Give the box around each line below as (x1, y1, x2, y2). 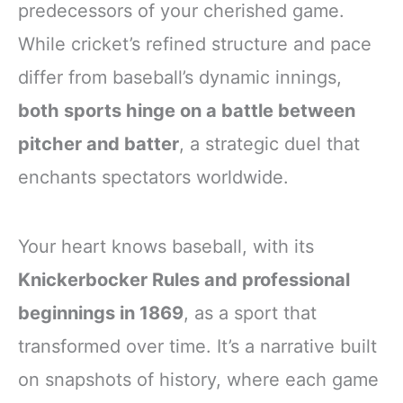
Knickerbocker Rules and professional (18, 269, 350, 291)
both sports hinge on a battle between (18, 100, 355, 122)
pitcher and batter (18, 133, 179, 156)
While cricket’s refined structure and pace (18, 33, 372, 56)
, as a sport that (184, 302, 317, 325)
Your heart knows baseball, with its (18, 236, 314, 258)
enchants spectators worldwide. (18, 166, 289, 189)
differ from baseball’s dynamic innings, (18, 67, 342, 89)
